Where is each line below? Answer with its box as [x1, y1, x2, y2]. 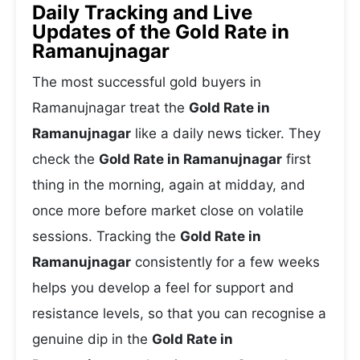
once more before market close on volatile [32, 202, 304, 219]
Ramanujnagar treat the [32, 100, 189, 116]
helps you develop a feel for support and [32, 280, 294, 296]
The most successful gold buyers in [32, 74, 261, 90]
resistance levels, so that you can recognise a [32, 305, 326, 321]
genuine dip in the [32, 331, 152, 347]
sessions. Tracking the [32, 228, 180, 244]
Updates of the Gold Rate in [32, 20, 289, 43]
